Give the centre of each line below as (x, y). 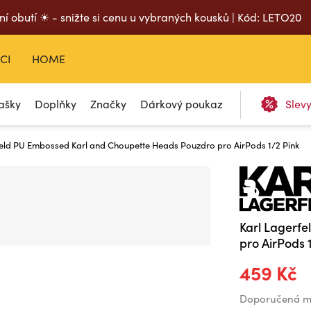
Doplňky (56, 104)
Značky (109, 104)
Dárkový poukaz (182, 104)
